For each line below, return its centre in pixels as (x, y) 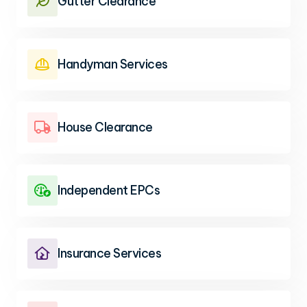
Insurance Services (109, 253)
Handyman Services (113, 64)
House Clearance (105, 127)
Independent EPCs (109, 190)
